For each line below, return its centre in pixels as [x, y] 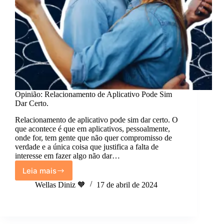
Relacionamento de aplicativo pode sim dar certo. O [96, 120]
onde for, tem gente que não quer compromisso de [93, 138]
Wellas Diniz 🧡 [60, 185]
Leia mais [39, 170]
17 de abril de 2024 [127, 185]
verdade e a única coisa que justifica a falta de [87, 147]
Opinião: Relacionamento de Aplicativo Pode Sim [93, 94]
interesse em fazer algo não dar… [67, 156]
